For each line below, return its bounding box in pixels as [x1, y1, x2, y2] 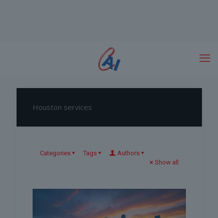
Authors [117, 149, 140, 157]
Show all [154, 159, 179, 166]
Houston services [32, 102, 92, 112]
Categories [39, 149, 71, 157]
